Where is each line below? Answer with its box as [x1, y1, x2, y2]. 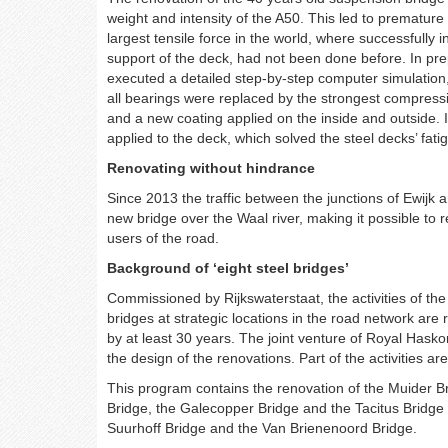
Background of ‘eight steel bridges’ [107, 260, 349, 277]
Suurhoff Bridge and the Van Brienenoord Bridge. [107, 420, 421, 437]
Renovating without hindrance [107, 160, 315, 177]
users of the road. [107, 230, 223, 247]
